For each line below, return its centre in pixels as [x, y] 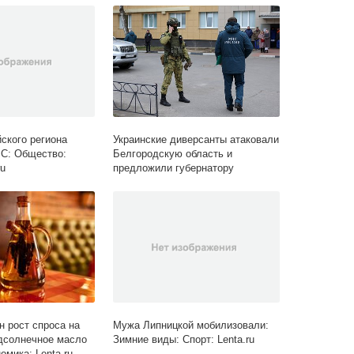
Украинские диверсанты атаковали [196, 140]
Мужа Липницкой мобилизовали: [191, 326]
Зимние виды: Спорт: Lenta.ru [184, 340]
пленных [134, 197]
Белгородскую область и [173, 154]
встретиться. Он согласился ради [195, 183]
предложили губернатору [174, 168]
